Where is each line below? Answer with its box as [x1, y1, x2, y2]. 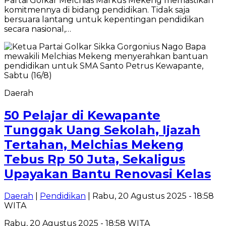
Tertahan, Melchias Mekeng [4, 137, 184, 152]
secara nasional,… [4, 24, 71, 34]
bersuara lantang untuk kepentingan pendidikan [4, 15, 204, 25]
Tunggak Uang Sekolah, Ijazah [4, 123, 200, 138]
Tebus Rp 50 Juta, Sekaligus [4, 152, 185, 167]
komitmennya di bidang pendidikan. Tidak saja [4, 5, 190, 15]
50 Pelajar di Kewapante [4, 108, 160, 123]
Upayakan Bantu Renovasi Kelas [4, 166, 211, 182]
